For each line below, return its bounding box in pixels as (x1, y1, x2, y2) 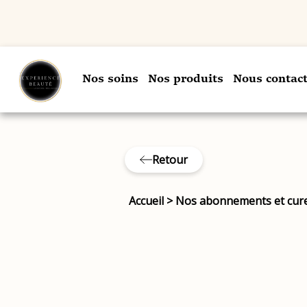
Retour (151, 152, 188, 167)
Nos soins (82, 74, 138, 85)
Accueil (129, 193, 164, 208)
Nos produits (148, 74, 223, 85)
